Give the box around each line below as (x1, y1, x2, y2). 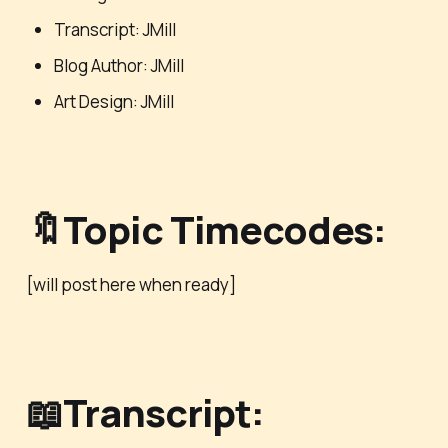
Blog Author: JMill (53, 53, 184, 77)
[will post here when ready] (25, 273, 236, 297)
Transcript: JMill (53, 17, 176, 41)
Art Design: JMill (53, 89, 174, 113)
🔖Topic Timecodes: (25, 202, 387, 255)
